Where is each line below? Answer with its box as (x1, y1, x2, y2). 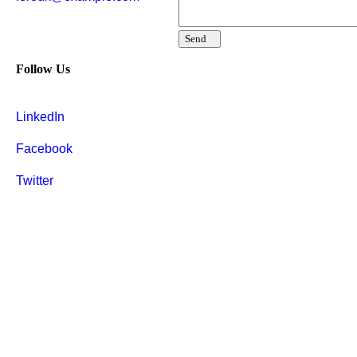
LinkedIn (15, 109, 65, 124)
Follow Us (15, 62, 70, 76)
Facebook (15, 141, 73, 155)
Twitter (15, 173, 53, 187)
